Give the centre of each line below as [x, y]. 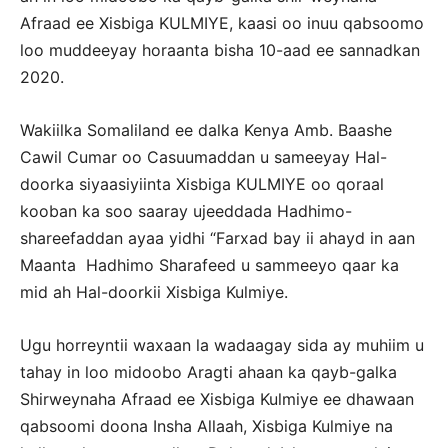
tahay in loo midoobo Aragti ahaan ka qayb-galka [208, 372]
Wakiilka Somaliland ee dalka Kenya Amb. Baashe [206, 130]
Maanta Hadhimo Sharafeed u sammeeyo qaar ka [209, 265]
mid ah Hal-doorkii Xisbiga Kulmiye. [154, 292]
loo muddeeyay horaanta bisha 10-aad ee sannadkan [220, 50]
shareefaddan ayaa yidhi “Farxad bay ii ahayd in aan [217, 238]
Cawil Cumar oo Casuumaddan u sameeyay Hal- [203, 157]
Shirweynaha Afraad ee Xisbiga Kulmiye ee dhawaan [217, 399]
